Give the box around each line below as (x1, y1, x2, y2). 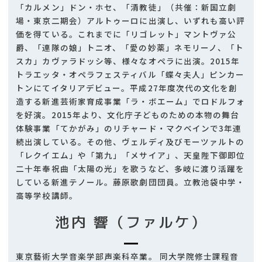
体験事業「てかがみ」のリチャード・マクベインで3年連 (16, 122, 242, 135)
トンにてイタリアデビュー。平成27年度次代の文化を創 (16, 82, 238, 94)
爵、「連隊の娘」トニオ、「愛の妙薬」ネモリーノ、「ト (16, 42, 244, 54)
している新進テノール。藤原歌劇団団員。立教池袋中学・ (16, 176, 246, 188)
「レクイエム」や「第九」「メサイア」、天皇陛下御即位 (16, 149, 246, 161)
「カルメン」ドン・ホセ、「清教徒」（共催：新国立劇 (16, 1, 237, 13)
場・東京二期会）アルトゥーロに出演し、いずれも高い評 (16, 15, 246, 27)
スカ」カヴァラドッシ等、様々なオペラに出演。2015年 (16, 55, 240, 67)
